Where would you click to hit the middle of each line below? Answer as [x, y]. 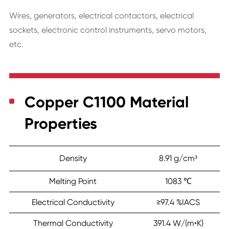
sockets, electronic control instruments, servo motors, [108, 30]
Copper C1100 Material [106, 102]
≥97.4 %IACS [178, 202]
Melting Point [73, 181]
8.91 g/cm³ [178, 158]
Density [73, 158]
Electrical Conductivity [73, 202]
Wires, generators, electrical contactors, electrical [101, 16]
